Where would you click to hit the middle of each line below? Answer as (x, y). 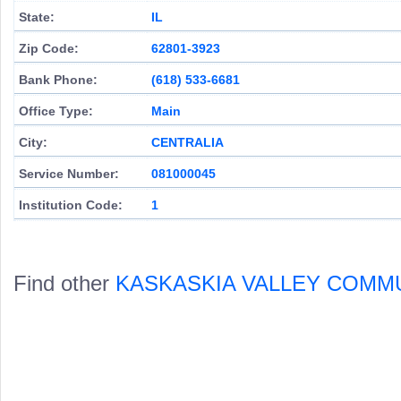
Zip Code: (49, 48)
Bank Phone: (58, 80)
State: (37, 17)
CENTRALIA (188, 142)
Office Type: (56, 111)
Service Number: (69, 174)
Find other (64, 283)
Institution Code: (71, 205)
